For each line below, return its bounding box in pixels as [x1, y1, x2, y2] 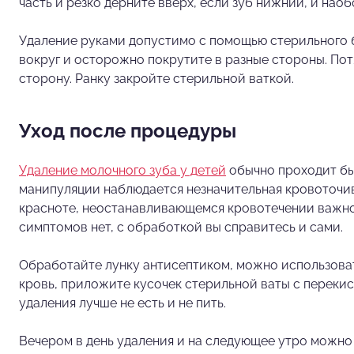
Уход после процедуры [19, 119, 236, 142]
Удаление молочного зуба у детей [19, 162, 226, 178]
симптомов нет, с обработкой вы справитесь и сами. [19, 219, 343, 235]
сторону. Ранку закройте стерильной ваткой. [19, 70, 294, 86]
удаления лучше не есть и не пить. [19, 295, 226, 311]
